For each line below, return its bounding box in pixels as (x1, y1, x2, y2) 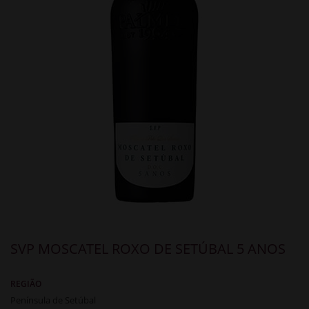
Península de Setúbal (10, 293, 96, 306)
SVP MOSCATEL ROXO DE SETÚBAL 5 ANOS (10, 239, 286, 258)
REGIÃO (10, 277, 41, 290)
